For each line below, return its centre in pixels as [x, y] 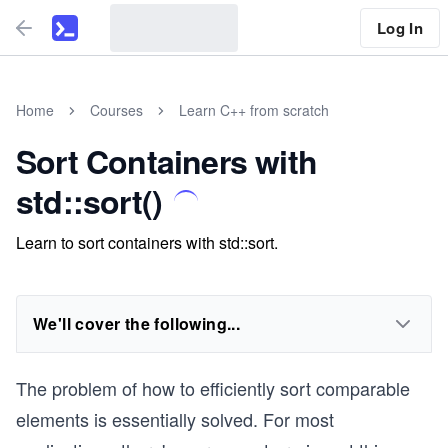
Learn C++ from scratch [254, 110]
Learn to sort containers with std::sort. [147, 242]
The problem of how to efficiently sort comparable [213, 388]
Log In [399, 27]
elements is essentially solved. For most [175, 419]
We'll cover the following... [137, 323]
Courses [116, 110]
